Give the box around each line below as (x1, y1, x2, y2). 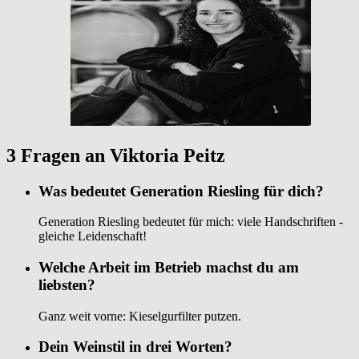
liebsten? (38, 276, 95, 293)
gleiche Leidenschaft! (38, 229, 147, 244)
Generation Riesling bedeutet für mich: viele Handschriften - (38, 215, 343, 229)
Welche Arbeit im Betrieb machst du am (38, 258, 299, 276)
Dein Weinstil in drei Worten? (38, 338, 232, 356)
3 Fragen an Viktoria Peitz (6, 144, 225, 166)
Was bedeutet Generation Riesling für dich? (38, 182, 324, 200)
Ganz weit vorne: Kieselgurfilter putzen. (38, 309, 241, 323)
